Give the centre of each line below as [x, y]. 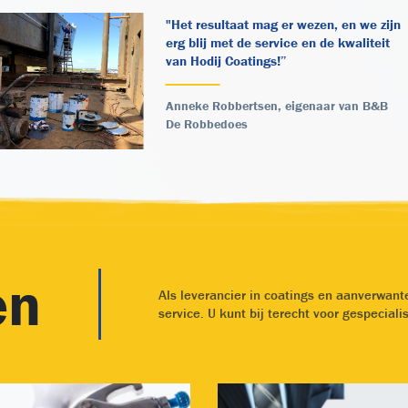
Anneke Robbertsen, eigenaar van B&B [276, 105]
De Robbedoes [206, 123]
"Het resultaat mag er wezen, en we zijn [283, 24]
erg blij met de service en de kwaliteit [277, 42]
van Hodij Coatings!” [226, 60]
